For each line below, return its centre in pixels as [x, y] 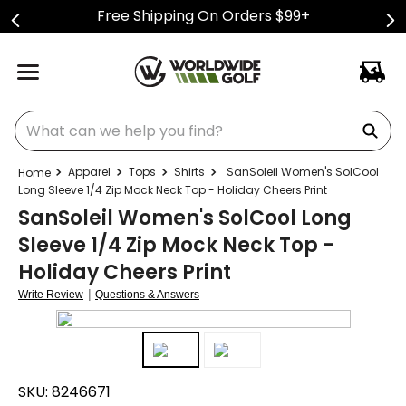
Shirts [189, 172]
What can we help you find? [112, 117]
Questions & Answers [147, 295]
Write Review [51, 295]
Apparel [89, 172]
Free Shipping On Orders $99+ [203, 16]
